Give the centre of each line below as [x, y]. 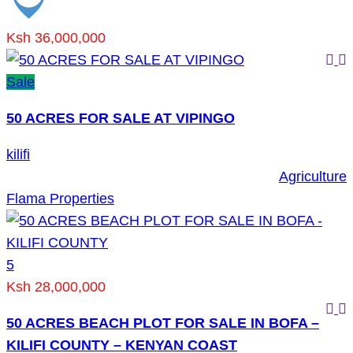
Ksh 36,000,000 [56, 38]
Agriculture [313, 176]
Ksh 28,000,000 [56, 287]
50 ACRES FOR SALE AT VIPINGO [121, 118]
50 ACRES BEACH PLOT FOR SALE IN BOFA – [163, 323]
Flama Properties [60, 199]
